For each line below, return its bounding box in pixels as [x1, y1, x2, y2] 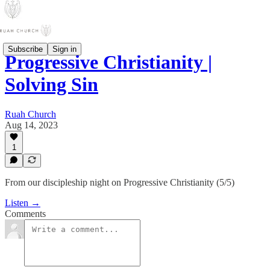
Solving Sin [5, 74, 98, 96]
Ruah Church [5, 108, 56, 119]
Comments [5, 209, 46, 219]
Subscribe [8, 44, 43, 54]
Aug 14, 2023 [5, 119, 58, 130]
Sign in [52, 44, 77, 54]
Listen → [5, 198, 40, 208]
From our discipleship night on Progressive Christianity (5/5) [5, 177, 234, 187]
